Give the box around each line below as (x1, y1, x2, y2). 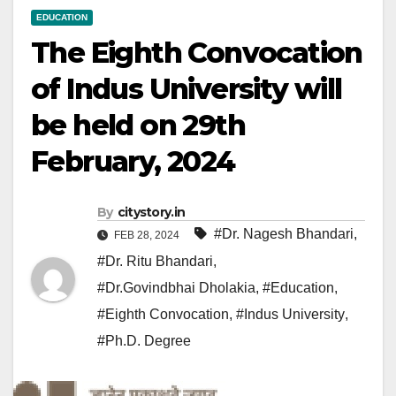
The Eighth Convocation (31, 35, 362, 71)
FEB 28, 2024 (111, 229, 182, 242)
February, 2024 (31, 144, 235, 179)
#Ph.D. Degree (97, 333, 191, 349)
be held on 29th (31, 108, 245, 143)
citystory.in (117, 204, 186, 221)
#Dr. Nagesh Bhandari (214, 226, 354, 242)
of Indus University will (31, 72, 342, 107)
